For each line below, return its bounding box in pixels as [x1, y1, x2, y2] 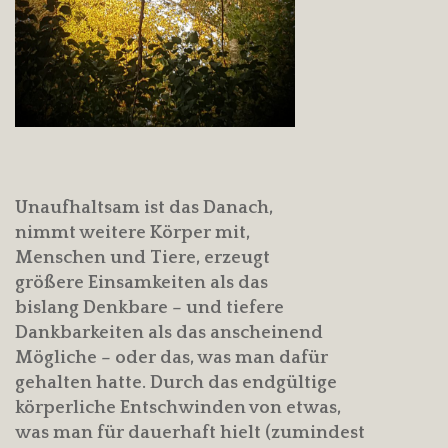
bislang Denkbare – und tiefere [15, 297, 284, 318]
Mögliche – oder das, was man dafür [15, 347, 328, 368]
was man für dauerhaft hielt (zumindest [15, 422, 365, 443]
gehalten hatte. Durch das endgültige [15, 372, 337, 393]
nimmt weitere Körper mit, [15, 222, 250, 243]
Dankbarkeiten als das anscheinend [15, 322, 323, 343]
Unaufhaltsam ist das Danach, [15, 197, 273, 218]
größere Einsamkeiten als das [15, 272, 268, 293]
